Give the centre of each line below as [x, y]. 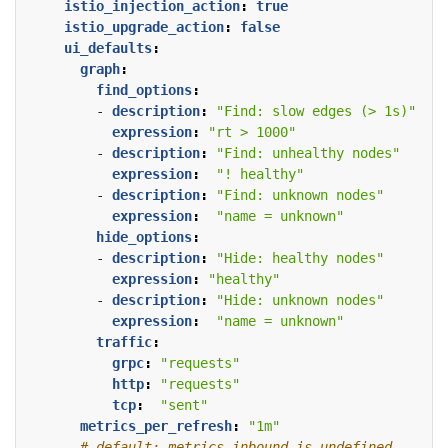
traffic [124, 342]
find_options [144, 90]
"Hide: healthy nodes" [300, 258]
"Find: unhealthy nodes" [308, 153]
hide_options [144, 237]
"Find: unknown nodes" [300, 195]
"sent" [184, 405]
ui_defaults [108, 48]
